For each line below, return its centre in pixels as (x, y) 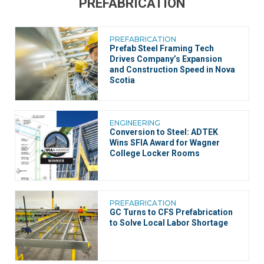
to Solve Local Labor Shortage (169, 222)
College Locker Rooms (155, 153)
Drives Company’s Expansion (166, 59)
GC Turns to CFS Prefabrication (171, 212)
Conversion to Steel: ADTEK (164, 132)
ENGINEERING (135, 123)
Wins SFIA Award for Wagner (165, 142)
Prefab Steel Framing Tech (162, 48)
